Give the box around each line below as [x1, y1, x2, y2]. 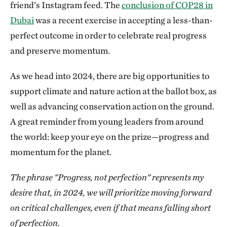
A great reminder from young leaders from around [10, 116, 204, 127]
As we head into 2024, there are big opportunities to [10, 70, 210, 81]
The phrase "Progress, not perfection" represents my [10, 171, 204, 182]
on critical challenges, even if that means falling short [10, 202, 211, 213]
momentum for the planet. [10, 146, 111, 157]
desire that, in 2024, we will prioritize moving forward [10, 186, 211, 198]
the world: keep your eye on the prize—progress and [10, 131, 209, 142]
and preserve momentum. [10, 45, 110, 56]
